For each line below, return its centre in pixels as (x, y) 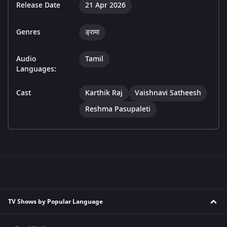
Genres (28, 32)
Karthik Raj (104, 93)
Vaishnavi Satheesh (168, 93)
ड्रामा (92, 32)
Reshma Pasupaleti (118, 109)
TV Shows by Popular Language (55, 201)
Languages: (36, 69)
